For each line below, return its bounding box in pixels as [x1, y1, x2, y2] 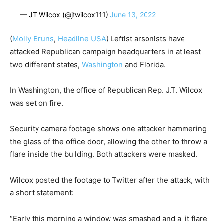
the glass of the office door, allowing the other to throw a [10, 137, 207, 147]
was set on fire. [10, 98, 63, 108]
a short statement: [10, 188, 74, 198]
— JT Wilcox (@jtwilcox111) [20, 10, 110, 19]
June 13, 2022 [110, 10, 156, 19]
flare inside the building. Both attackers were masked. [10, 149, 197, 159]
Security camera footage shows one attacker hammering [10, 124, 207, 134]
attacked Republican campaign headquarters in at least [10, 47, 201, 57]
